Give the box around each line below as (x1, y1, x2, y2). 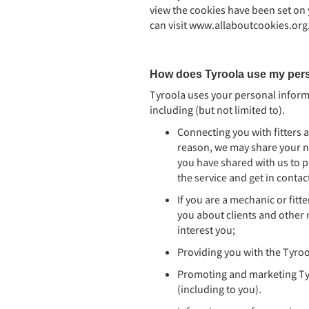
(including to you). (177, 282, 261, 296)
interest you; (177, 223, 235, 237)
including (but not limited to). (150, 103, 285, 117)
